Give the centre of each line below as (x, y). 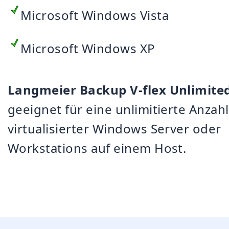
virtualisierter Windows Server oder (114, 129)
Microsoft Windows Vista (95, 15)
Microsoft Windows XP (88, 48)
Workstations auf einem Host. (97, 148)
